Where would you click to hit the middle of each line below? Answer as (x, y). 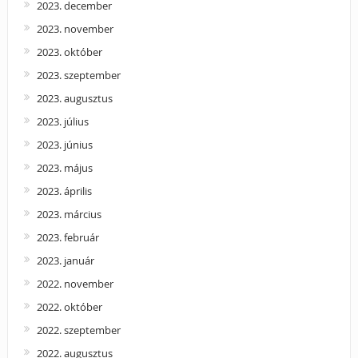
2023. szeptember (78, 75)
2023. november (75, 28)
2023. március (69, 214)
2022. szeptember (78, 330)
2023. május (64, 167)
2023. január (65, 260)
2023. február (68, 237)
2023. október (69, 52)
